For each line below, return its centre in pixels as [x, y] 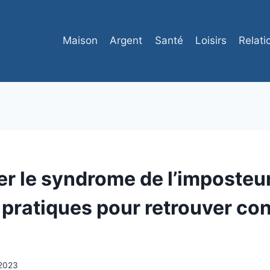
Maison [80, 41]
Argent [126, 41]
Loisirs [211, 41]
